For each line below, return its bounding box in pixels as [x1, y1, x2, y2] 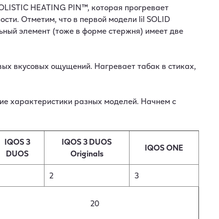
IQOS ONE [145, 141, 183, 153]
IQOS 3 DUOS [62, 135, 112, 148]
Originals [70, 147, 104, 159]
